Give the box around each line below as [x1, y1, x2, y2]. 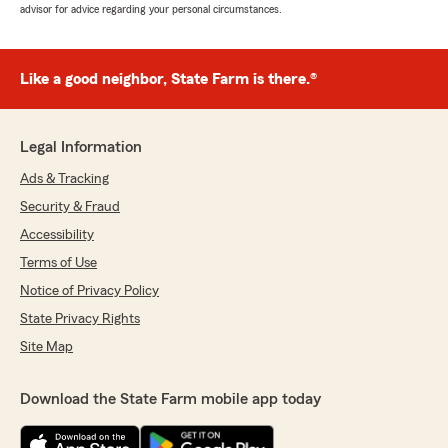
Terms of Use [20, 256, 97, 271]
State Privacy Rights [20, 312, 140, 327]
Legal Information [20, 139, 142, 156]
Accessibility [20, 228, 94, 243]
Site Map [20, 340, 73, 355]
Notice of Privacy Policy [20, 284, 159, 299]
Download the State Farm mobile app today [20, 391, 321, 408]
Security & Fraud [20, 200, 120, 215]
